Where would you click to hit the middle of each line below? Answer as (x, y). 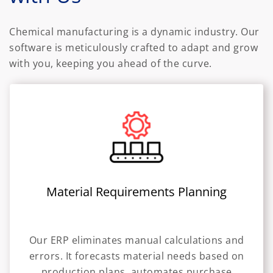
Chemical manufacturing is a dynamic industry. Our (134, 31)
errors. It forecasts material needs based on (136, 256)
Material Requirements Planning (136, 192)
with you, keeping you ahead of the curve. (111, 63)
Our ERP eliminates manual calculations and (136, 240)
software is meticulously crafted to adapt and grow (133, 47)
